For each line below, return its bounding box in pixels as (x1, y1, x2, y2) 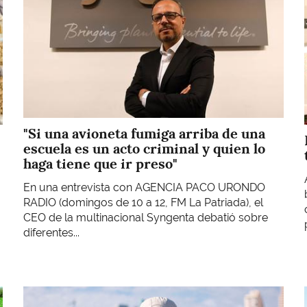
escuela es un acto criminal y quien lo (23, 140, 265, 158)
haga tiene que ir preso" (23, 155, 177, 173)
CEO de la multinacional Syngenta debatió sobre (23, 210, 268, 224)
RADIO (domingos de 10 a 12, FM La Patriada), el (23, 195, 263, 209)
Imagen (23, 286, 61, 300)
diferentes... (23, 225, 79, 239)
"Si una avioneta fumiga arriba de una (23, 125, 265, 143)
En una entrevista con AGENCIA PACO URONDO (23, 180, 265, 194)
